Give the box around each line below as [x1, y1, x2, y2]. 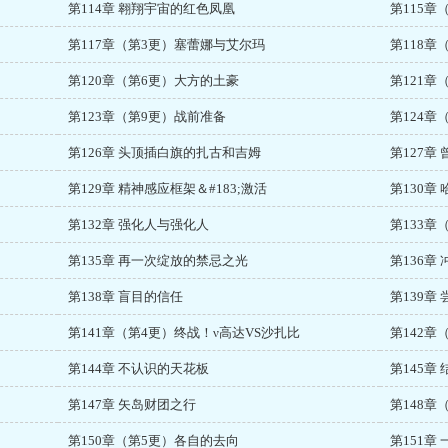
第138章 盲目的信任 [68, 289, 184, 304]
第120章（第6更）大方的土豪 [68, 73, 240, 88]
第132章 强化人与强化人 [68, 217, 210, 232]
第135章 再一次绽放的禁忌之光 [68, 253, 249, 268]
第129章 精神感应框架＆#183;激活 [68, 181, 268, 196]
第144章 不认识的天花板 [68, 361, 210, 376]
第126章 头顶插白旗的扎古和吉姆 [68, 145, 262, 160]
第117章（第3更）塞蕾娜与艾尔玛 [68, 37, 266, 52]
